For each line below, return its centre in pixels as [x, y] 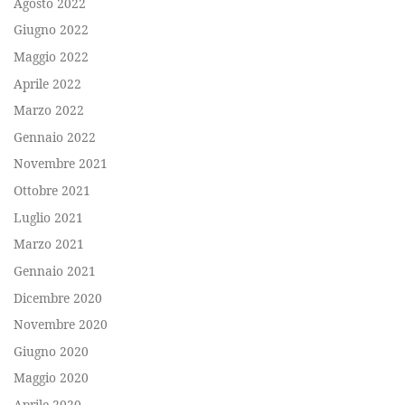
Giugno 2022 [51, 30]
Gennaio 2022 [55, 137]
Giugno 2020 [51, 351]
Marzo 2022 [49, 110]
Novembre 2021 [61, 164]
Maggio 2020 [51, 378]
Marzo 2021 [49, 244]
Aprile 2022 [47, 83]
